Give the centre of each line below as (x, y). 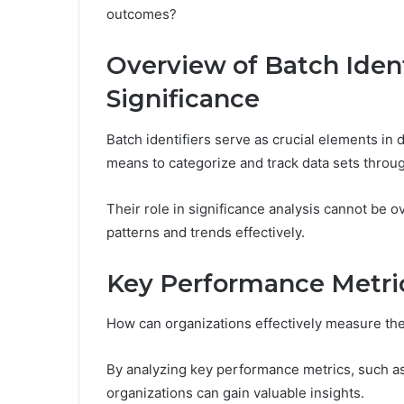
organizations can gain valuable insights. (235, 393)
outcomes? (142, 14)
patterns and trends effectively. (206, 232)
